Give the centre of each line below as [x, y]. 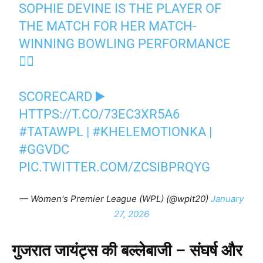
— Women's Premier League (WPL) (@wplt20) [115, 198]
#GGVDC [44, 149]
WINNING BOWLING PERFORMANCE [125, 43]
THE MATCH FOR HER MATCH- [108, 26]
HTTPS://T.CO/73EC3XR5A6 [100, 114]
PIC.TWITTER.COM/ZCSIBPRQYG [115, 167]
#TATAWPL [51, 131]
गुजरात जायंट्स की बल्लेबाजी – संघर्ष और [127, 250]
